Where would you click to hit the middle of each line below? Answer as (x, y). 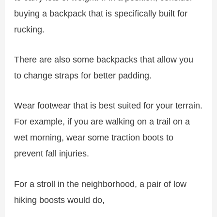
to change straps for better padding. (83, 76)
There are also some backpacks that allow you (104, 60)
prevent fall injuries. (52, 154)
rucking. (30, 30)
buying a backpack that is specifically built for (101, 14)
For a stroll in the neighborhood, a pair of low (101, 184)
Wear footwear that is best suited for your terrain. (108, 106)
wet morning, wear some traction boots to (94, 138)
